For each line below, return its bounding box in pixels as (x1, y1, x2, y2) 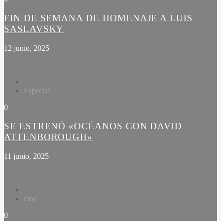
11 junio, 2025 (4, 151, 49, 160)
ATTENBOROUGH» (4, 132, 93, 143)
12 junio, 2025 (4, 43, 49, 52)
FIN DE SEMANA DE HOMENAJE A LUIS (4, 12, 193, 23)
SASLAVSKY (4, 23, 64, 34)
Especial (24, 86, 50, 95)
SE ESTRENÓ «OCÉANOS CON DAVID (4, 121, 183, 132)
